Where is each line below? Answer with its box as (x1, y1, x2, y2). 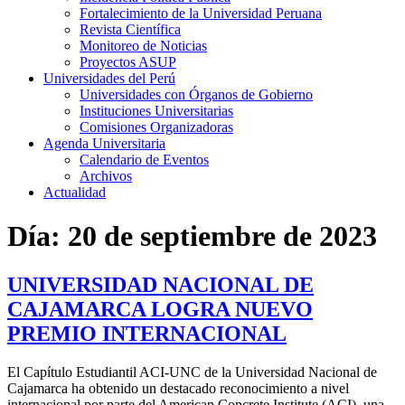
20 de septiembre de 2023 (68, 220, 377, 253)
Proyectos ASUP (80, 54, 176, 70)
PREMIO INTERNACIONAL (7, 321, 287, 345)
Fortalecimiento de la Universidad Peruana (80, 5, 322, 21)
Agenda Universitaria (43, 136, 165, 151)
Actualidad (43, 184, 106, 200)
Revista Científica (80, 22, 181, 37)
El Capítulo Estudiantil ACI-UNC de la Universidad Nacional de (7, 363, 377, 380)
